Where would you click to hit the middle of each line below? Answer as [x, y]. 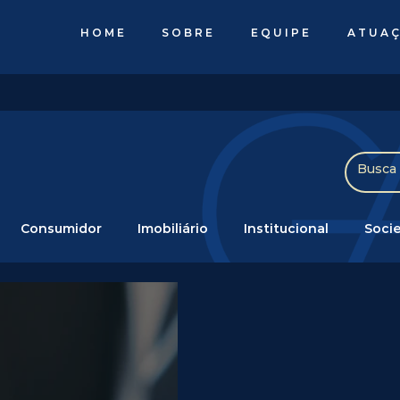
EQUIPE [282, 33]
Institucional [286, 228]
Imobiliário [173, 228]
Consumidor [61, 228]
